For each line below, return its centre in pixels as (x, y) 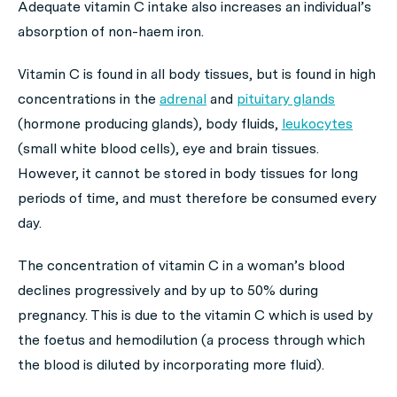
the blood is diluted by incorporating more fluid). (171, 364)
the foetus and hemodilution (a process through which (191, 339)
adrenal (183, 98)
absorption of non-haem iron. (111, 31)
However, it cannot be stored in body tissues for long (188, 173)
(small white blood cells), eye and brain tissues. (168, 148)
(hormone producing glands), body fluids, (150, 123)
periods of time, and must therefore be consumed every (197, 198)
